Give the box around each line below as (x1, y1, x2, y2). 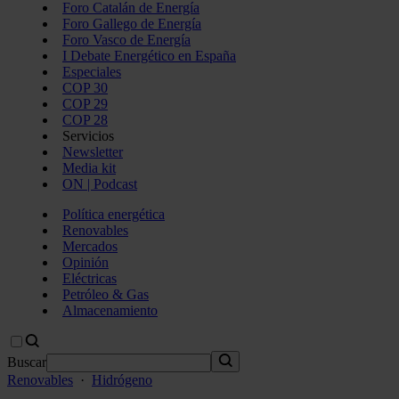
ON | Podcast (62, 176, 137, 191)
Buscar (7, 354, 46, 370)
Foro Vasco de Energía (62, 32, 191, 47)
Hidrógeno (92, 372, 152, 387)
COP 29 (62, 96, 108, 111)
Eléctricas (62, 271, 117, 286)
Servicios (62, 128, 114, 143)
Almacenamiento (62, 303, 158, 318)
